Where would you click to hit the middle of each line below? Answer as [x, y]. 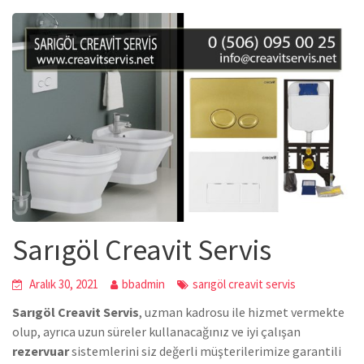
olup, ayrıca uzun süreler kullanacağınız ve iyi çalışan [156, 332]
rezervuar [41, 351]
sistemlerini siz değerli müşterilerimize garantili [205, 351]
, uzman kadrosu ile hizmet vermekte [242, 312]
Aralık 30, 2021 [64, 284]
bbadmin [143, 284]
